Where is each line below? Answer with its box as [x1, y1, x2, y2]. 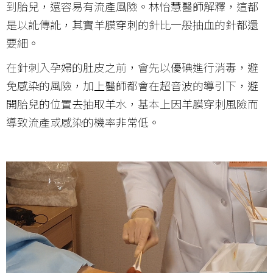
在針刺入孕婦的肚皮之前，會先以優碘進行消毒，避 [6, 59, 258, 76]
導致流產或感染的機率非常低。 [6, 114, 160, 130]
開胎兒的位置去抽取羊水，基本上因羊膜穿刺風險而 [6, 96, 258, 112]
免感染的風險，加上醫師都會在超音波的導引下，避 [6, 77, 258, 94]
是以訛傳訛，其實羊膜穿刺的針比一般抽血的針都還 [6, 16, 258, 33]
